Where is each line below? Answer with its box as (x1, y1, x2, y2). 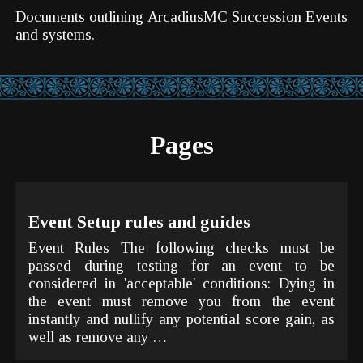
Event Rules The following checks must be (28, 238, 335, 256)
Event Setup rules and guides (28, 212, 250, 233)
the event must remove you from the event (28, 292, 335, 310)
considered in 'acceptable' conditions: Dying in (28, 274, 335, 292)
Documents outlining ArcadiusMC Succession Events (15, 8, 348, 26)
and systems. (15, 26, 95, 44)
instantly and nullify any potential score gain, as (28, 310, 335, 327)
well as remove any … (28, 327, 167, 345)
